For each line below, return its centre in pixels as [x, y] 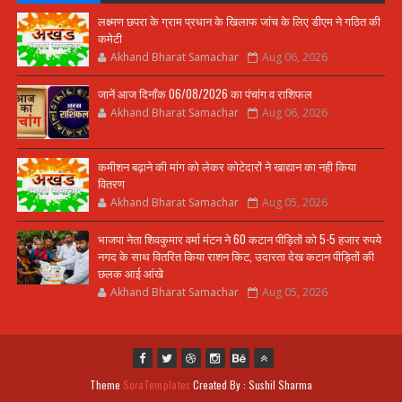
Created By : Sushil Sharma [252, 385]
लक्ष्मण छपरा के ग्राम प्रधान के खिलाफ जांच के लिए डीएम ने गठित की [239, 21]
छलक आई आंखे [130, 273]
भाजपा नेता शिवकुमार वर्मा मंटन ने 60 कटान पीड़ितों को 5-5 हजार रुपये [239, 239]
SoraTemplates [157, 385]
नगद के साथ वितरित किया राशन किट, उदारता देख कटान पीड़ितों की [236, 256]
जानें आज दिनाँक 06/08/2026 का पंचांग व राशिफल [205, 93]
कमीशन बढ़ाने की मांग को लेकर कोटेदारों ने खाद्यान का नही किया [227, 166]
